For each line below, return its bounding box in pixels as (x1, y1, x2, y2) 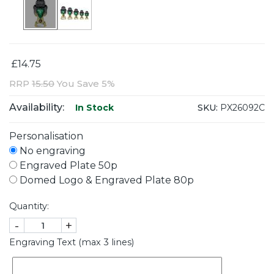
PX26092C (218, 102, 265, 113)
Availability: (9, 102, 64, 114)
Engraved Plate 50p (17, 160, 117, 172)
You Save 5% (54, 78, 115, 90)
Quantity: (9, 201, 49, 212)
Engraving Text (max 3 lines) (9, 237, 134, 248)
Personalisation (9, 130, 83, 143)
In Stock (73, 102, 114, 114)
